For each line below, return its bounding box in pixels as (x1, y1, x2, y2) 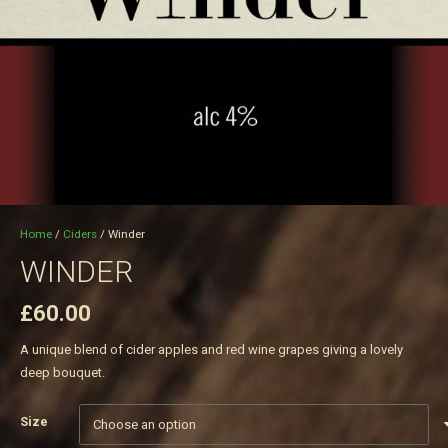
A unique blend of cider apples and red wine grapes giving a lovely (19, 342, 403, 358)
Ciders (62, 226, 97, 241)
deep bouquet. (19, 365, 105, 381)
